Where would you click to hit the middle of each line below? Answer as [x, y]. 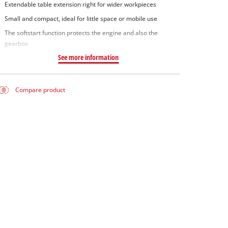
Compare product [40, 90]
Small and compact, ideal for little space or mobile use [81, 18]
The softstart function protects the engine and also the [81, 33]
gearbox [16, 43]
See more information [89, 57]
